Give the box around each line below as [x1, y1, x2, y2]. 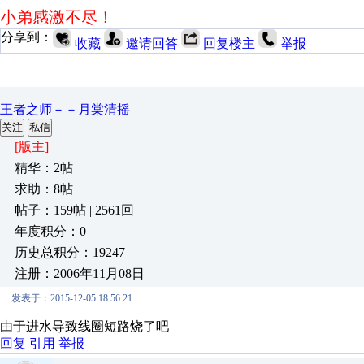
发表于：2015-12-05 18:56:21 [11, 292, 132, 304]
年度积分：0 [15, 224, 86, 238]
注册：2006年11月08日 [15, 266, 145, 280]
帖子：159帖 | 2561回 [15, 203, 134, 217]
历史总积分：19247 [15, 245, 125, 259]
